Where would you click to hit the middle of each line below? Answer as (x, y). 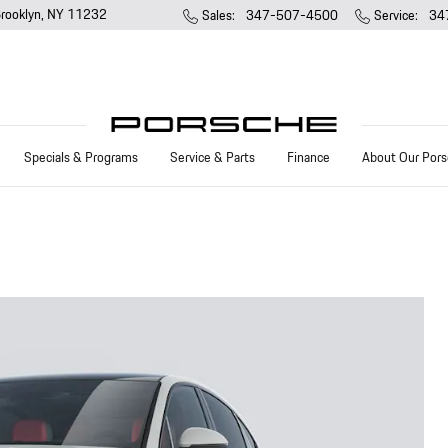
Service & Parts (212, 157)
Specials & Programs (81, 157)
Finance (308, 157)
